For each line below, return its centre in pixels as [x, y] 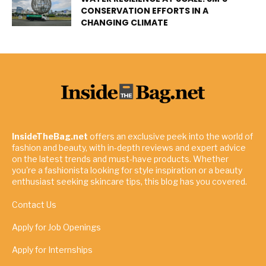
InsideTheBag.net [50, 136]
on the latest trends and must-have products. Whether [120, 159]
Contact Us [34, 204]
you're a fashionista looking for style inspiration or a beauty [127, 170]
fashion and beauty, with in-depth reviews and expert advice [129, 147]
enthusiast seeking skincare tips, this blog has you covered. [129, 181]
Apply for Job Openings [56, 227]
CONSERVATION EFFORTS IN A [145, 10]
